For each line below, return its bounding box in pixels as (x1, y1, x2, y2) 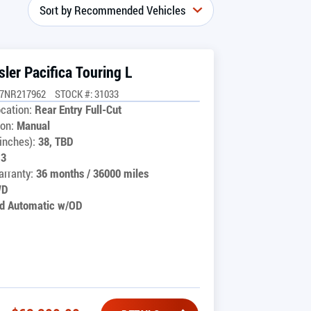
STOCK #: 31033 (55, 86, 119, 101)
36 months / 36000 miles (36, 165, 149, 181)
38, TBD (38, 133, 74, 149)
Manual (17, 117, 50, 133)
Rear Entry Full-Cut (35, 101, 121, 117)
